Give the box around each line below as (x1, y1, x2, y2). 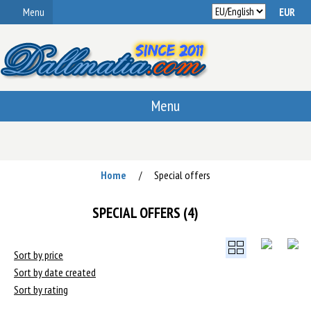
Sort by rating (14, 283, 68, 296)
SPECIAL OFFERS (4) (92, 203, 199, 222)
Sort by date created (14, 265, 96, 279)
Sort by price (14, 248, 63, 262)
